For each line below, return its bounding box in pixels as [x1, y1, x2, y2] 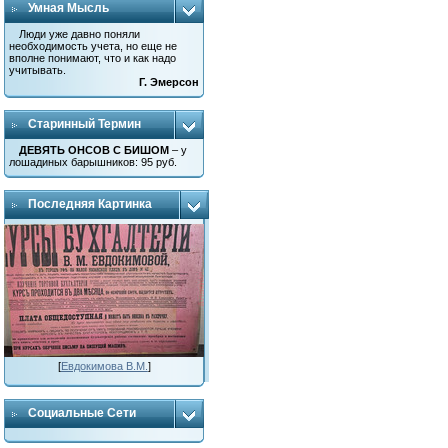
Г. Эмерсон [139, 76, 200, 88]
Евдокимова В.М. [60, 360, 148, 372]
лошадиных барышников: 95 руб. [9, 156, 178, 168]
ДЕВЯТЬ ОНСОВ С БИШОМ [19, 144, 170, 156]
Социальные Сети [28, 406, 137, 420]
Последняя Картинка [28, 197, 153, 211]
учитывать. [9, 64, 67, 76]
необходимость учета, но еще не [9, 40, 178, 52]
